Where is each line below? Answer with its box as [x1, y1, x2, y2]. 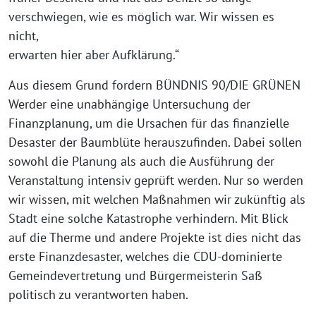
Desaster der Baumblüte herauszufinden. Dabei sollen [8, 134, 302, 150]
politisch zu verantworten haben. [8, 286, 188, 303]
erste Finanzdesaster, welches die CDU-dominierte [8, 248, 282, 265]
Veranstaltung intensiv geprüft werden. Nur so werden [8, 172, 303, 188]
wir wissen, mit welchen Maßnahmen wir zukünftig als [8, 191, 305, 207]
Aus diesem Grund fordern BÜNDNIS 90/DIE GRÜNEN [8, 77, 300, 93]
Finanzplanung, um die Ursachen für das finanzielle [8, 115, 289, 131]
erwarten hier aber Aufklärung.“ [8, 47, 179, 63]
